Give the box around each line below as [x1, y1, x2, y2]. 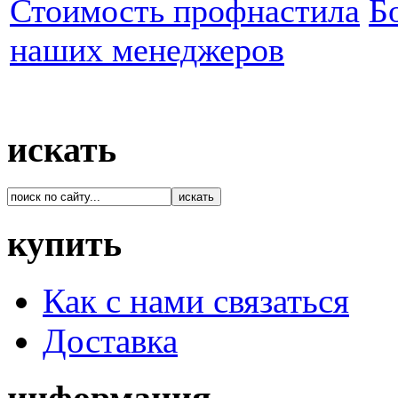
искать [7, 130, 116, 171]
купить [7, 223, 122, 264]
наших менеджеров [10, 31, 284, 69]
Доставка [43, 322, 178, 361]
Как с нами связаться [43, 282, 349, 321]
